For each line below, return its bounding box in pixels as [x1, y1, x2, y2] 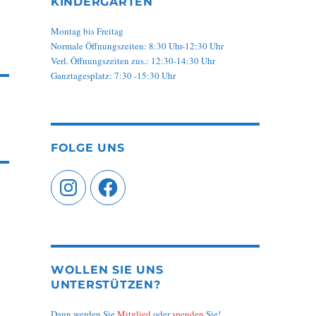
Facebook [95, 174, 133, 187]
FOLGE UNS [50, 141, 125, 155]
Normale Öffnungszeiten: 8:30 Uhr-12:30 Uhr [50, 39, 224, 53]
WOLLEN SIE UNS [50, 263, 164, 277]
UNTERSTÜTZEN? [50, 278, 161, 292]
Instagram [56, 174, 94, 187]
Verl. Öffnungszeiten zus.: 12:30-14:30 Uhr [50, 54, 215, 68]
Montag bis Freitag [50, 25, 123, 38]
